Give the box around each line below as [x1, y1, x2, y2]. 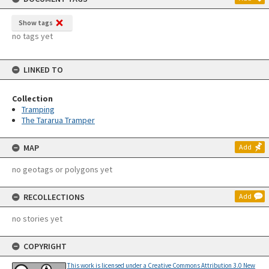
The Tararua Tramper [22, 115, 95, 125]
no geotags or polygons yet [12, 164, 112, 175]
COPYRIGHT [23, 241, 67, 252]
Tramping [22, 104, 55, 115]
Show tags [19, 18, 53, 27]
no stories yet [12, 213, 62, 224]
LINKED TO [23, 64, 63, 75]
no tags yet [12, 31, 53, 41]
